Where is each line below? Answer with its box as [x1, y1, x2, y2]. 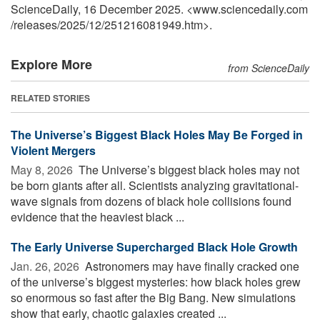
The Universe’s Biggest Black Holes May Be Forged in [11, 126, 303, 144]
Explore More [11, 55, 92, 74]
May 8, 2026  [11, 161, 76, 179]
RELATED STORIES [11, 91, 90, 105]
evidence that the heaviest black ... [11, 209, 184, 226]
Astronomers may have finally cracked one [82, 258, 299, 275]
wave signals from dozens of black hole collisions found [11, 193, 291, 210]
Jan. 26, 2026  [11, 258, 82, 275]
